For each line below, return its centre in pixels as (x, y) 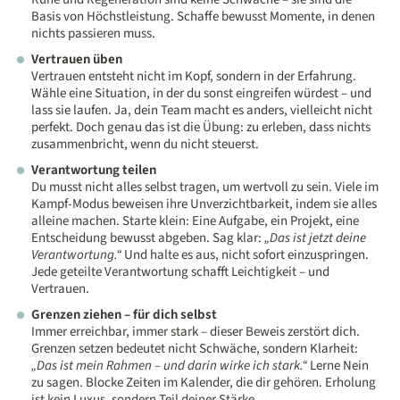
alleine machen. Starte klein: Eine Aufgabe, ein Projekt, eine (196, 221)
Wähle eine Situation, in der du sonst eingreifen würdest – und (202, 94)
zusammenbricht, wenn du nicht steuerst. (146, 145)
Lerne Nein (338, 366)
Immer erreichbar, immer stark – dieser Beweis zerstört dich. (196, 332)
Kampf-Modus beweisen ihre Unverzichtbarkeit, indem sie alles (204, 204)
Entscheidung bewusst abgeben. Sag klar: (148, 238)
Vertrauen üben (77, 60)
